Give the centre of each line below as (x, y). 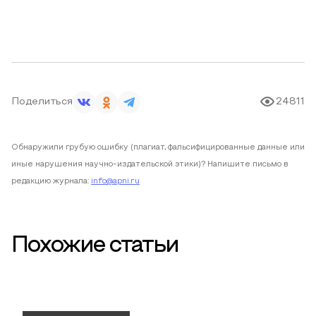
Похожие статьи (95, 246)
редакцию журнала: (50, 181)
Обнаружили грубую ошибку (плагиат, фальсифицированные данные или (158, 147)
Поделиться (42, 102)
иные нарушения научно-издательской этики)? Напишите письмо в (150, 164)
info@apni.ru (115, 181)
